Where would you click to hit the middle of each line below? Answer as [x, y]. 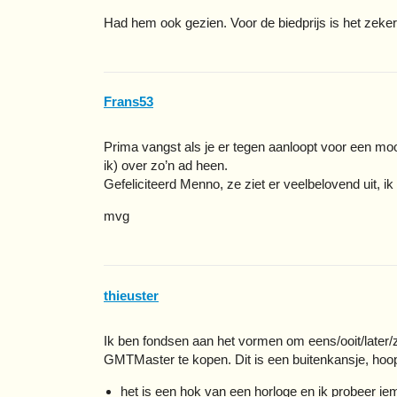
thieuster [131, 295]
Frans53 [128, 102]
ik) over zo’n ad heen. [166, 166]
